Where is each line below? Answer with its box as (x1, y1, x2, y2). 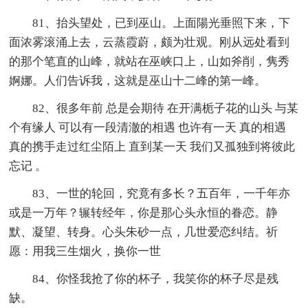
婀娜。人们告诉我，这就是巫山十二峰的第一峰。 (9, 74, 267, 88)
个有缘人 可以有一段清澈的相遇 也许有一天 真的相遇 (9, 121, 287, 135)
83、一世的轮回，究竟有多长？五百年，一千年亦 (32, 187, 291, 201)
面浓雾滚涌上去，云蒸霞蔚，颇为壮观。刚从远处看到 (9, 36, 290, 49)
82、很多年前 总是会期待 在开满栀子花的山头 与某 (32, 102, 299, 115)
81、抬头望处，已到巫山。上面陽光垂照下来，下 (32, 16, 291, 30)
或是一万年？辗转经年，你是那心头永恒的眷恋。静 (9, 206, 278, 220)
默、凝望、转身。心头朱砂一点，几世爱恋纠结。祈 (9, 225, 278, 239)
